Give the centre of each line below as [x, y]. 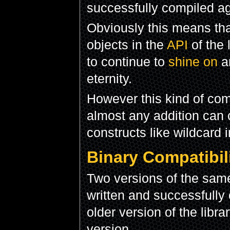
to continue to [127, 62]
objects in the [127, 45]
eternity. [109, 79]
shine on [193, 62]
